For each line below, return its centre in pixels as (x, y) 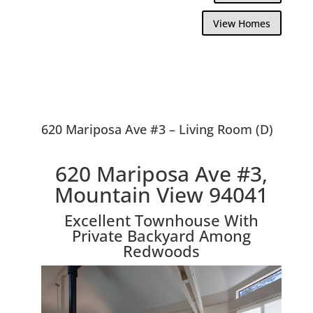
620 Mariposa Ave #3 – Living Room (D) (157, 129)
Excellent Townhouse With (161, 220)
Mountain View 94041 (161, 194)
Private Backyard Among (161, 235)
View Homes (242, 23)
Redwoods (161, 250)
